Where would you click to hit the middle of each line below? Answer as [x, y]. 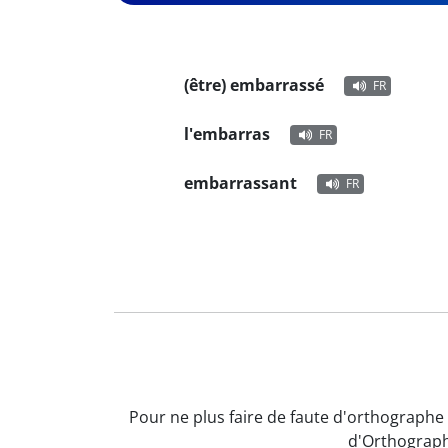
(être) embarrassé [254, 85]
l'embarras [227, 134]
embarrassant [240, 183]
